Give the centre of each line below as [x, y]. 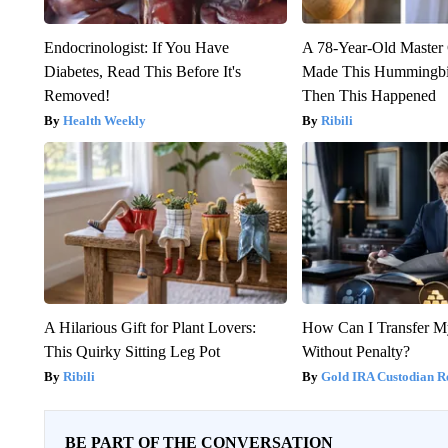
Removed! [76, 95]
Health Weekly [104, 120]
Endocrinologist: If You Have [136, 47]
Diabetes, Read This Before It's [142, 71]
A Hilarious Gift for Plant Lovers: [149, 327]
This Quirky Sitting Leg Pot [131, 351]
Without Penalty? [356, 351]
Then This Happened [369, 95]
